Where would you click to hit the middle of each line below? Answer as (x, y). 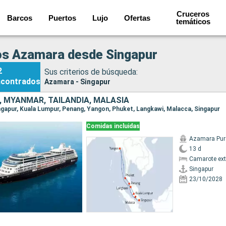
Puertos (63, 18)
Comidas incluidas (113, 126)
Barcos (20, 18)
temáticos (193, 21)
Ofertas (137, 18)
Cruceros (193, 14)
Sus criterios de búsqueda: (91, 72)
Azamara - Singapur (77, 81)
